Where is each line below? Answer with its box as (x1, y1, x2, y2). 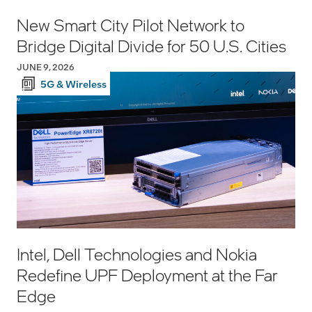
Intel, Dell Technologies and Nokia (17, 242, 257, 265)
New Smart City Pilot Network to (17, 13, 244, 36)
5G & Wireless (40, 77, 107, 90)
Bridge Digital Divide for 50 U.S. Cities (17, 34, 286, 56)
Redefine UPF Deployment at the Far (17, 263, 278, 286)
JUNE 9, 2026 (17, 61, 75, 72)
